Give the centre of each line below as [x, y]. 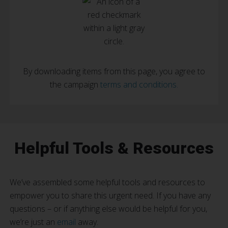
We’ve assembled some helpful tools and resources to [107, 182]
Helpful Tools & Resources [114, 148]
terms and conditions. [139, 84]
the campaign [75, 84]
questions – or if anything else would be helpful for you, [108, 209]
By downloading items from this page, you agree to [114, 71]
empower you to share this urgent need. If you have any [110, 195]
